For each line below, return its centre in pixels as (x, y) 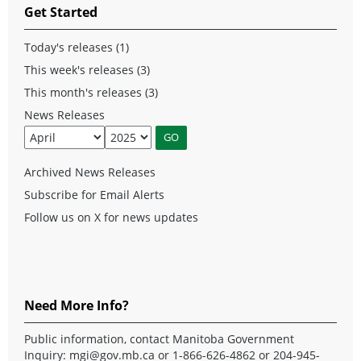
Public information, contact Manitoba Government (159, 338)
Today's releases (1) (77, 47)
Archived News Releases (90, 172)
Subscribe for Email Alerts (94, 194)
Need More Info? (77, 305)
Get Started (61, 12)
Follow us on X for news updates (111, 217)
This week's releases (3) (87, 69)
